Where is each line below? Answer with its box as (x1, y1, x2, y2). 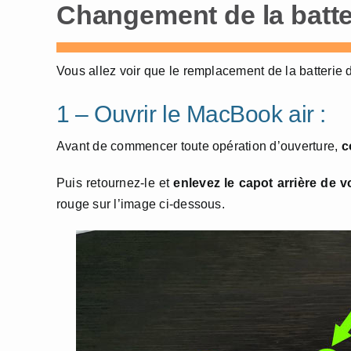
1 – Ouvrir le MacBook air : (56, 101, 326, 127)
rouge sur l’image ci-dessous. (56, 197, 225, 211)
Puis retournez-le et (56, 176, 174, 190)
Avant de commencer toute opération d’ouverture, (56, 139, 342, 153)
